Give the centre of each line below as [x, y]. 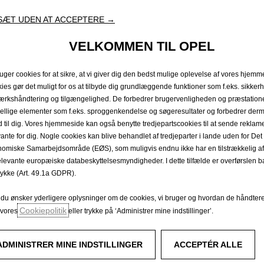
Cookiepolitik [43, 210]
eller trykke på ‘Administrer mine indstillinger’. [140, 211]
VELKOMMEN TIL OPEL [141, 46]
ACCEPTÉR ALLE [208, 244]
